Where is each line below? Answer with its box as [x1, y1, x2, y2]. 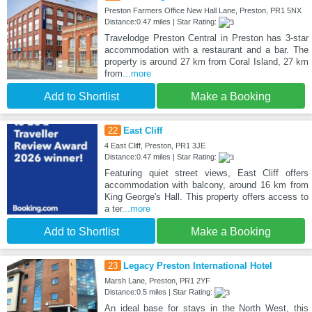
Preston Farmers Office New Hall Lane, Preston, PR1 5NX [104, 6, 302, 15]
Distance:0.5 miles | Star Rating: [104, 287, 214, 296]
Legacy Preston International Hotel [123, 260, 272, 271]
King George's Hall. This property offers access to [104, 191, 309, 202]
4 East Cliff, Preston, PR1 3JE [104, 141, 205, 150]
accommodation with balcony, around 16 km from [104, 179, 309, 190]
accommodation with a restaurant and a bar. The [104, 44, 309, 55]
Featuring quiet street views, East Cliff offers [104, 167, 309, 178]
